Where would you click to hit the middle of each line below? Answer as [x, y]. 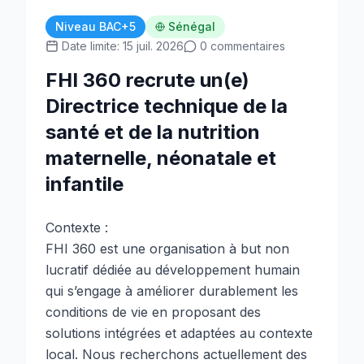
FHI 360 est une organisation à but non [167, 249]
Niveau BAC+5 [95, 26]
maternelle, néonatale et [161, 158]
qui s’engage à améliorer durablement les [172, 291]
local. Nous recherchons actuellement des [176, 354]
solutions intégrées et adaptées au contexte [179, 333]
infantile [84, 184]
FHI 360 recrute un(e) [147, 80]
